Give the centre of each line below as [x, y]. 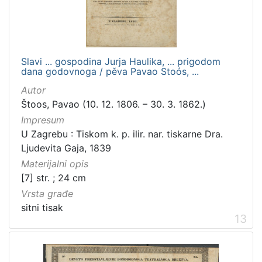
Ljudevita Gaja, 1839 [66, 148]
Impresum [43, 120]
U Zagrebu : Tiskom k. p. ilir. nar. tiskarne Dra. [122, 134]
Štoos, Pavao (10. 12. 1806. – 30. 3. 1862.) [113, 104]
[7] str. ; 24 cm [54, 178]
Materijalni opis [55, 164]
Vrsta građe [47, 194]
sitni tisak [42, 208]
